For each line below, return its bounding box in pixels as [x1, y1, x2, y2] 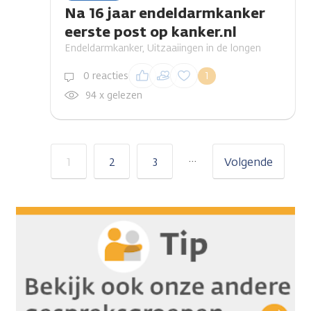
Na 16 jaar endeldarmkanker [65, 3, 264, 22]
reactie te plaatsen [128, 78, 214, 92]
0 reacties [81, 69, 128, 83]
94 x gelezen [85, 89, 142, 102]
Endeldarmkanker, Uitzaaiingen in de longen [65, 42, 261, 55]
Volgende [224, 155, 273, 169]
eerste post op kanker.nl [65, 22, 237, 41]
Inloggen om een [128, 64, 205, 77]
